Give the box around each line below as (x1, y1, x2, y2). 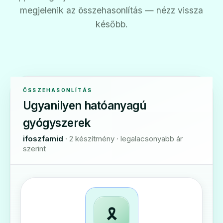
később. (95, 19, 128, 29)
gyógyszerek (23, 116, 91, 129)
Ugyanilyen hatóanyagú (23, 99, 146, 112)
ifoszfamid (23, 134, 63, 143)
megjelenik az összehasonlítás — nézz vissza (20, 5, 203, 15)
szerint (23, 144, 46, 153)
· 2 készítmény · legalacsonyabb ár (65, 134, 183, 143)
